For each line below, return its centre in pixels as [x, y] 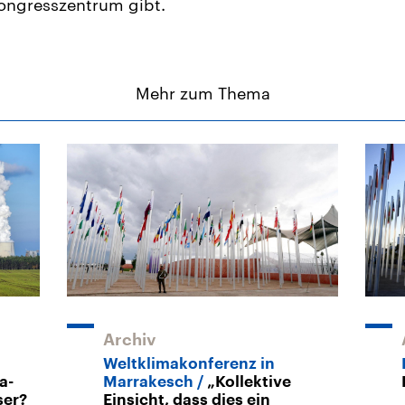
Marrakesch [148, 381]
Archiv [130, 339]
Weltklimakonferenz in [189, 363]
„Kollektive [249, 381]
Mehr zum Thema [202, 93]
